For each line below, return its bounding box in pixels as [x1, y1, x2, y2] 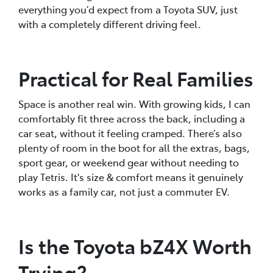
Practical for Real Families [18, 64, 253, 91]
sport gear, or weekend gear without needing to [18, 155, 239, 169]
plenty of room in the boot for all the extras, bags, [18, 140, 250, 154]
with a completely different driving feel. [18, 16, 201, 30]
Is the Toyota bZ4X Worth [18, 232, 252, 259]
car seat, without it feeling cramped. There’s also [18, 126, 242, 140]
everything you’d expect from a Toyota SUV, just [18, 2, 238, 16]
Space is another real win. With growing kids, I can [18, 96, 250, 110]
